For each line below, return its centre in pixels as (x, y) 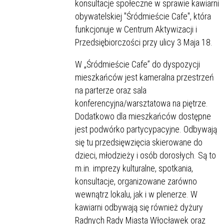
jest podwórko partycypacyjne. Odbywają (146, 129)
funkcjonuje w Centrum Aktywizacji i (136, 29)
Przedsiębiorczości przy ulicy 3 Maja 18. (144, 42)
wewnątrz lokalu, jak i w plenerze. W (136, 194)
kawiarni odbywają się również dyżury (139, 207)
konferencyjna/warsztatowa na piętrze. (141, 103)
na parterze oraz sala (111, 90)
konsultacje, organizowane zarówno (136, 181)
